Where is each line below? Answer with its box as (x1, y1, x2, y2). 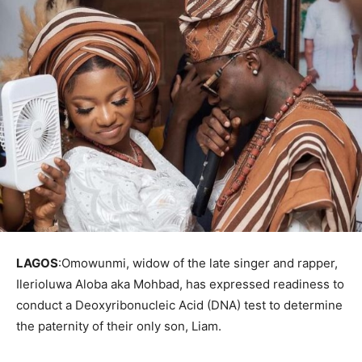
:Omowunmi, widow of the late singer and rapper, (58, 255, 338, 271)
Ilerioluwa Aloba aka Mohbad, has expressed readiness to (16, 276, 344, 292)
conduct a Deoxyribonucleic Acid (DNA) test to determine (16, 297, 343, 313)
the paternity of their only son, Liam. (16, 318, 221, 334)
